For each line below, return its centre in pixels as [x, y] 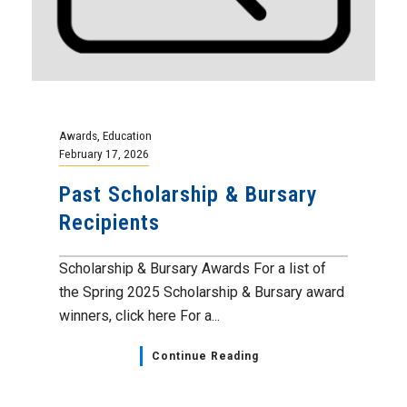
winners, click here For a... [139, 315]
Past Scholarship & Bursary [189, 194]
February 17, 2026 [104, 153]
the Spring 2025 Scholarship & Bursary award [202, 292]
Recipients [109, 222]
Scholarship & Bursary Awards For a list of [193, 268]
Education [127, 135]
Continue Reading [205, 356]
